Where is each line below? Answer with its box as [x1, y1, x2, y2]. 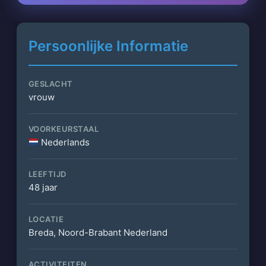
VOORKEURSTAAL [28, 123, 99, 134]
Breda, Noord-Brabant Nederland [28, 226, 167, 238]
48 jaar [28, 181, 58, 193]
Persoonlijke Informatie [28, 37, 188, 55]
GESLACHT [28, 78, 73, 88]
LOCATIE [28, 214, 64, 224]
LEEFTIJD [28, 169, 66, 179]
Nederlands [38, 136, 90, 148]
